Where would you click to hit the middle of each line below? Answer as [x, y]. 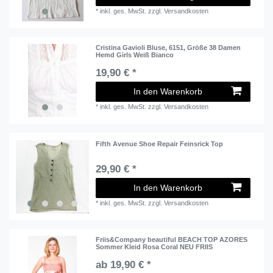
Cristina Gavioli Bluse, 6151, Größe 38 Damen [168, 48]
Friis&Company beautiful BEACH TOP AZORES [172, 240]
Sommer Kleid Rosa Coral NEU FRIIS [154, 247]
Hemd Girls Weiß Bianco [135, 55]
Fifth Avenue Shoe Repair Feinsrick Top [160, 144]
